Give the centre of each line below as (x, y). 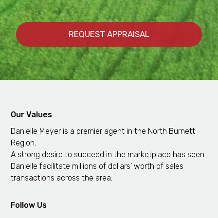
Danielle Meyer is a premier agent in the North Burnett (103, 131)
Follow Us (29, 205)
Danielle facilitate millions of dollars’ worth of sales (97, 166)
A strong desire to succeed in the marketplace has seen (108, 154)
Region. (24, 143)
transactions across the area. (62, 178)
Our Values (32, 114)
